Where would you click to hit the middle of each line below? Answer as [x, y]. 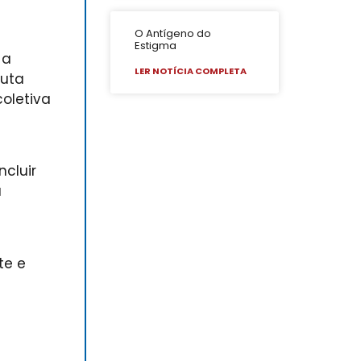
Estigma [156, 46]
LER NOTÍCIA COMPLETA [191, 71]
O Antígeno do [173, 34]
